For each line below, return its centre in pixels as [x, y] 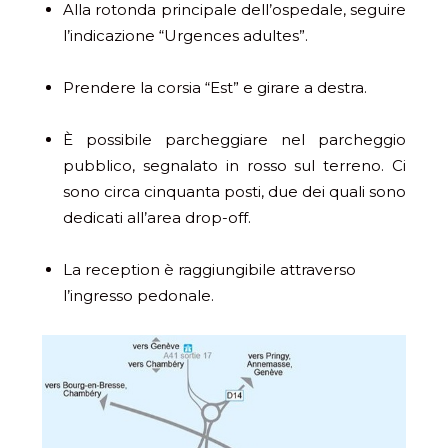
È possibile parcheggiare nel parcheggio [234, 139]
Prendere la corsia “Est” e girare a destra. [215, 87]
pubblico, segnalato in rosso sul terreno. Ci [234, 165]
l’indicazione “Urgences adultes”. [185, 35]
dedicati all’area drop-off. [157, 217]
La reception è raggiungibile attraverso [209, 269]
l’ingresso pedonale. [138, 295]
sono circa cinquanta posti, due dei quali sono [234, 191]
